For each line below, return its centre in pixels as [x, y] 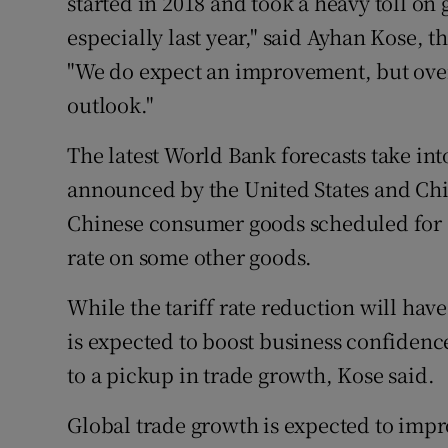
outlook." [110, 105]
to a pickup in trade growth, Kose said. [251, 375]
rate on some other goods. [190, 257]
